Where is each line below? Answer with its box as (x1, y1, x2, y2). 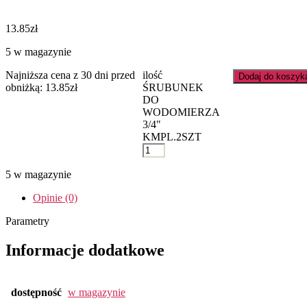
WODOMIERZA (143, 106, 219, 118)
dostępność (11, 286, 62, 298)
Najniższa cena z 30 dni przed (5, 69, 135, 81)
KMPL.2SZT (143, 131, 201, 143)
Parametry (5, 215, 49, 227)
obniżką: (5, 82, 45, 93)
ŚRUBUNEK (143, 82, 204, 93)
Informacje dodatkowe (5, 241, 164, 259)
